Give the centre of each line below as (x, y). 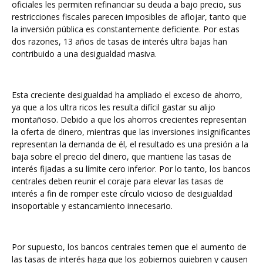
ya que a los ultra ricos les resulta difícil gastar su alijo (114, 107)
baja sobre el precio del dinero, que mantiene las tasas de (122, 156)
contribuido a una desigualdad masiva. (84, 54)
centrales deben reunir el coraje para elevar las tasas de (118, 181)
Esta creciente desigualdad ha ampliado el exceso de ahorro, (127, 95)
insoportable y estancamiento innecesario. (92, 206)
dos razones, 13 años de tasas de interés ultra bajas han (119, 41)
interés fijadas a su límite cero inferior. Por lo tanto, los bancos (131, 169)
